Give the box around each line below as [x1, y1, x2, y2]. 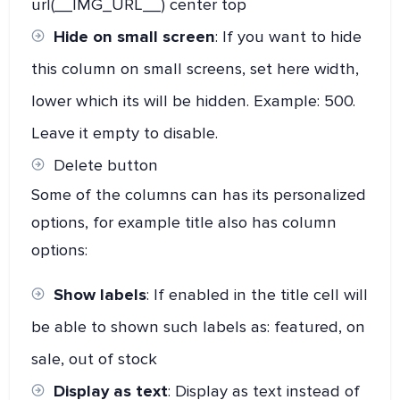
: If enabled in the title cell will [146, 284, 369, 304]
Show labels [54, 284, 147, 304]
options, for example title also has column [31, 212, 337, 232]
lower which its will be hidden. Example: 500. [31, 90, 356, 111]
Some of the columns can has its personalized [31, 184, 367, 204]
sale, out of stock [31, 348, 158, 369]
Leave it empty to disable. [31, 122, 219, 143]
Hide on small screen [54, 26, 216, 46]
